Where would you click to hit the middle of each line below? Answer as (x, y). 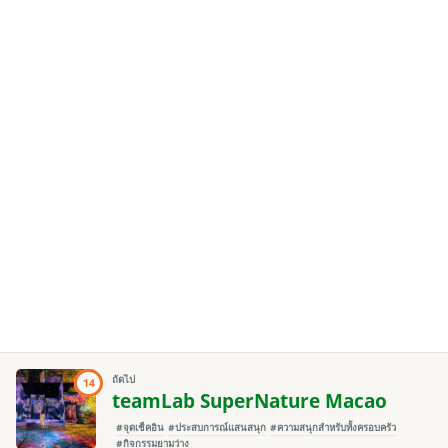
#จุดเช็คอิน (140, 427)
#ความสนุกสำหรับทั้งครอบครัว (333, 427)
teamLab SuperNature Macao (249, 401)
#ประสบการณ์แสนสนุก (217, 427)
